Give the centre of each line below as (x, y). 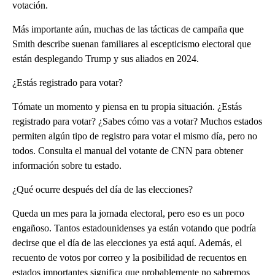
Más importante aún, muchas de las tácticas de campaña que (128, 29)
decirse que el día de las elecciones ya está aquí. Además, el (127, 242)
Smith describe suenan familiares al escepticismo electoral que (132, 44)
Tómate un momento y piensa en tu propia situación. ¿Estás (127, 106)
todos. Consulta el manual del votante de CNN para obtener (128, 150)
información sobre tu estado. (67, 165)
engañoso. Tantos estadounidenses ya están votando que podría (134, 228)
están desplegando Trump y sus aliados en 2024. (106, 58)
